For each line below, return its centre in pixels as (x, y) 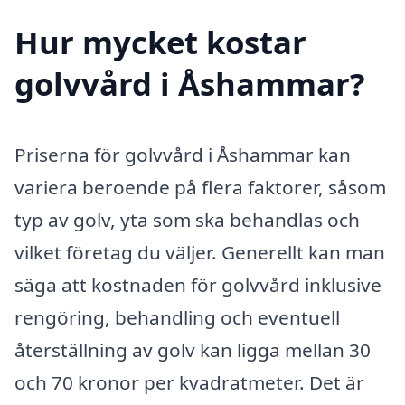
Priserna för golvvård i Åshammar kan (183, 154)
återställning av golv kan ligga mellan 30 (193, 349)
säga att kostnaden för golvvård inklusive (198, 284)
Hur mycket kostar (160, 42)
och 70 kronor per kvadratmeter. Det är (189, 382)
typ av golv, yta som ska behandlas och (187, 219)
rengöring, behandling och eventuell (177, 317)
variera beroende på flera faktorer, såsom (200, 187)
